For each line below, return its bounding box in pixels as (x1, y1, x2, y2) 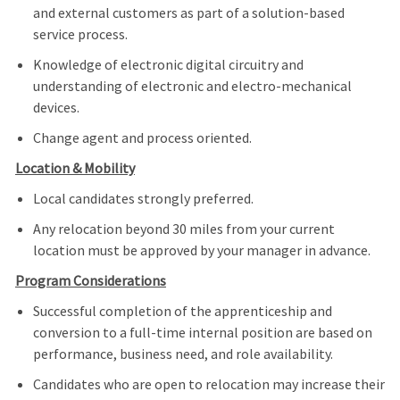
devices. (32, 98, 79, 117)
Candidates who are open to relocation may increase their (32, 375, 385, 394)
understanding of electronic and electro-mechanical (32, 77, 352, 96)
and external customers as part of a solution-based (32, 4, 345, 22)
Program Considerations (14, 271, 166, 290)
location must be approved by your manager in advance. (32, 241, 371, 260)
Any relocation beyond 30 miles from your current (32, 220, 335, 238)
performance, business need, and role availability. (32, 345, 333, 363)
